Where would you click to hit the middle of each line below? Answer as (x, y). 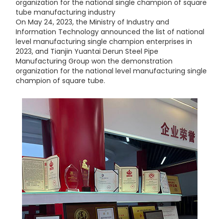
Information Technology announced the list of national (110, 32)
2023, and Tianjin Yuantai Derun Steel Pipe (87, 51)
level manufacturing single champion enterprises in (104, 41)
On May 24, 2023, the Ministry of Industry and (92, 22)
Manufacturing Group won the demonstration (94, 61)
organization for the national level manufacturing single (111, 71)
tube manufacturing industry (65, 12)
